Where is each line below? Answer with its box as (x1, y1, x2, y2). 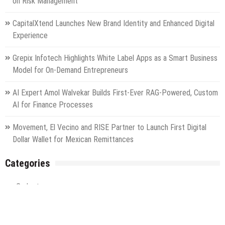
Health (16, 204, 37, 214)
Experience (13, 30, 48, 40)
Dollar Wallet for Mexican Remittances (13, 134, 134, 144)
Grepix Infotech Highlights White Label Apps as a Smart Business (13, 53, 217, 63)
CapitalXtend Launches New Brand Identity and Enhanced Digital (13, 18, 214, 28)
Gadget (16, 181, 39, 191)
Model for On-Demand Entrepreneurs (13, 65, 128, 75)
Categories (5, 157, 50, 169)
